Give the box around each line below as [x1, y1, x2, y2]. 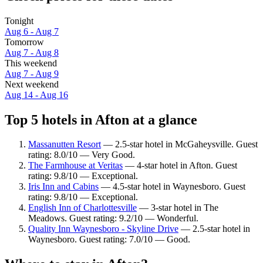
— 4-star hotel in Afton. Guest [123, 160, 237, 171]
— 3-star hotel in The [137, 203, 218, 213]
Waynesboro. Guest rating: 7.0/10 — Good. [28, 234, 190, 245]
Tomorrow [5, 36, 44, 47]
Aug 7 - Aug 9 [5, 68, 59, 79]
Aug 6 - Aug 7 [5, 26, 59, 36]
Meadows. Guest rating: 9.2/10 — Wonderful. [28, 213, 198, 224]
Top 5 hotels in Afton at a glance [5, 112, 197, 127]
